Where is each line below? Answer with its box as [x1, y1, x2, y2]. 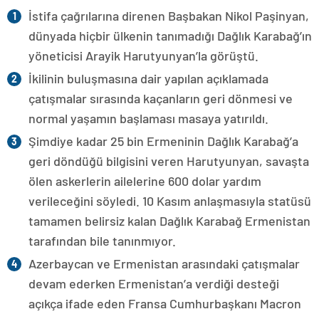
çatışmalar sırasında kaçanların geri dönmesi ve [28, 90, 293, 106]
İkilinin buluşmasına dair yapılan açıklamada [28, 70, 268, 86]
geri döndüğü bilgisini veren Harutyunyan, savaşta [28, 152, 309, 169]
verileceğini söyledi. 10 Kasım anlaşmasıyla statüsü [28, 192, 311, 209]
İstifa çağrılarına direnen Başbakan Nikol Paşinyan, [28, 7, 309, 23]
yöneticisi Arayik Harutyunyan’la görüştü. [28, 47, 258, 63]
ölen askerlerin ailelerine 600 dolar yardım [28, 172, 261, 189]
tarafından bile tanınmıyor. [28, 232, 176, 249]
